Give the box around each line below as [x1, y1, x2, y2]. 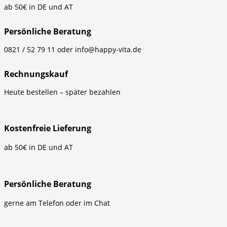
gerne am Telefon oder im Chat [4, 198, 110, 208]
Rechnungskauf [4, 68, 68, 80]
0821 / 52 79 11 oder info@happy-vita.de [4, 44, 141, 54]
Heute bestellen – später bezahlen [4, 87, 121, 97]
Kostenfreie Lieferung [4, 122, 91, 134]
